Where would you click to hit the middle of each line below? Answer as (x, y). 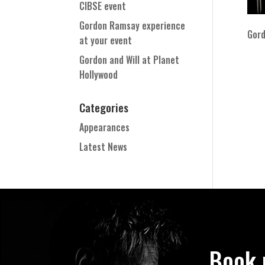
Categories (104, 107)
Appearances (105, 127)
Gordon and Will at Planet (130, 60)
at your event (106, 40)
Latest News (104, 147)
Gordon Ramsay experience (132, 25)
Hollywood (99, 75)
